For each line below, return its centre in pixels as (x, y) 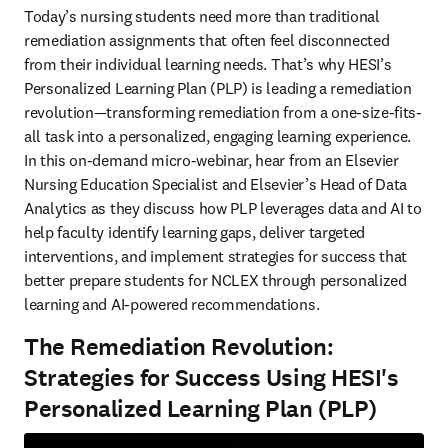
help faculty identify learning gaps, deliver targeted (195, 232)
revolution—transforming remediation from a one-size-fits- (223, 112)
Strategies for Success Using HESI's (211, 378)
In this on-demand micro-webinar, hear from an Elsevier (211, 160)
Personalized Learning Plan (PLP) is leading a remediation (218, 88)
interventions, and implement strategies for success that (216, 256)
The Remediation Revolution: (179, 347)
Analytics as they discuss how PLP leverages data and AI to (223, 208)
